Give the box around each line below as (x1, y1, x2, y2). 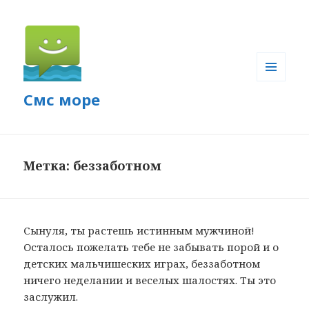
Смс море (23, 89, 101, 110)
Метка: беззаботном (23, 157, 162, 175)
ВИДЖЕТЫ (257, 103, 303, 116)
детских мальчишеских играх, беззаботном (23, 257, 261, 271)
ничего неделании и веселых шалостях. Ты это (23, 273, 277, 288)
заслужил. (23, 290, 79, 304)
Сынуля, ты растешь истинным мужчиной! (23, 223, 255, 238)
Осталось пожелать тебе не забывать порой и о (23, 240, 279, 255)
